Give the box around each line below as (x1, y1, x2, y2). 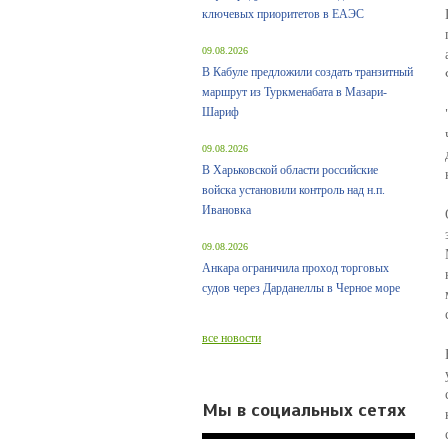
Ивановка (202, 203, 251, 217)
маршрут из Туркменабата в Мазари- (202, 85, 387, 99)
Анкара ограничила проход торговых (202, 261, 389, 275)
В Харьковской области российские (202, 163, 378, 177)
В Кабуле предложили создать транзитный (202, 65, 413, 79)
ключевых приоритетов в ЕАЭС (202, 7, 364, 21)
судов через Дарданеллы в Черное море (202, 281, 400, 295)
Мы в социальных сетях (202, 399, 406, 421)
